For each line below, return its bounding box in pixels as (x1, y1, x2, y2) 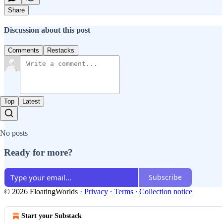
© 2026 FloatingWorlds (4, 187, 78, 196)
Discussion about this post (4, 26, 90, 35)
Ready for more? (4, 147, 73, 158)
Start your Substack (21, 212, 82, 220)
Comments (8, 47, 39, 55)
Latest (22, 98, 40, 106)
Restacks (47, 47, 74, 55)
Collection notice (139, 187, 192, 196)
